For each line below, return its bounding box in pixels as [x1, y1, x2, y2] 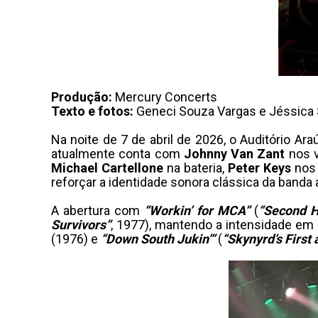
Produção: [51, 89, 112, 104]
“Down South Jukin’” [101, 231, 215, 246]
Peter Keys [227, 160, 291, 175]
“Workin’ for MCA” [144, 203, 250, 218]
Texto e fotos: [51, 104, 133, 119]
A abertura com [51, 203, 144, 218]
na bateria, [163, 160, 228, 175]
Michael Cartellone [51, 160, 163, 175]
